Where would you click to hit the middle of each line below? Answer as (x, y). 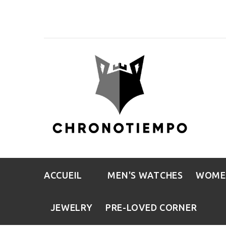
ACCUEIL (63, 175)
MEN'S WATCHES (145, 175)
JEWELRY (71, 208)
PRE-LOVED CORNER (151, 208)
